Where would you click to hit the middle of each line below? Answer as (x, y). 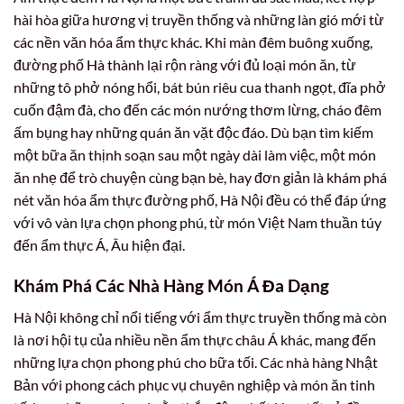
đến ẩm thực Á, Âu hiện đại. (99, 245)
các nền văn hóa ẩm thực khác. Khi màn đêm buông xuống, (193, 42)
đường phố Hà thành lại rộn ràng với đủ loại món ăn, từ (185, 65)
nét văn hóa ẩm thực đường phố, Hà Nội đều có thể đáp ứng (200, 200)
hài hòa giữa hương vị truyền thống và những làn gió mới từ (199, 20)
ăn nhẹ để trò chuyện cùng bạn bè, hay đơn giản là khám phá (200, 178)
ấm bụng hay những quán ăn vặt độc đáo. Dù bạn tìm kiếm (193, 133)
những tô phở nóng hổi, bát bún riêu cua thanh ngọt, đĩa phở (200, 87)
